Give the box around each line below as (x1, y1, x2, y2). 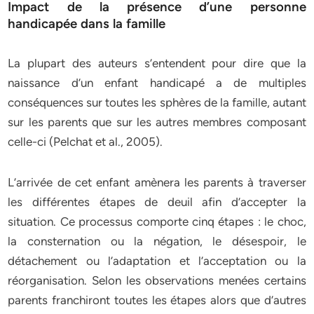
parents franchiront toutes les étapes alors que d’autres (8, 293, 306, 307)
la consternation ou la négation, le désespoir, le (8, 234, 306, 248)
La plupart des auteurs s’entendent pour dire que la (8, 56, 306, 70)
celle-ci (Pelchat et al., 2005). (8, 135, 163, 149)
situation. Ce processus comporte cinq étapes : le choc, (8, 214, 306, 228)
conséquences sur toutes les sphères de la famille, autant (8, 95, 306, 109)
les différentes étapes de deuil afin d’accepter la (8, 195, 306, 209)
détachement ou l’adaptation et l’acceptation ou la (8, 254, 306, 268)
